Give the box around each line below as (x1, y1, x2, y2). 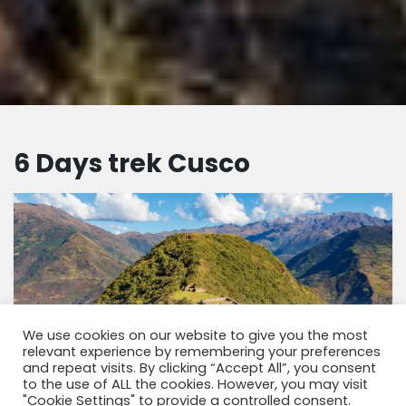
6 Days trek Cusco (14, 145, 250, 181)
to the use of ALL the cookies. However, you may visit (23, 375, 368, 393)
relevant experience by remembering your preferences (23, 343, 381, 361)
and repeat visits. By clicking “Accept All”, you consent (23, 359, 376, 377)
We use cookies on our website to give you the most (23, 326, 368, 344)
